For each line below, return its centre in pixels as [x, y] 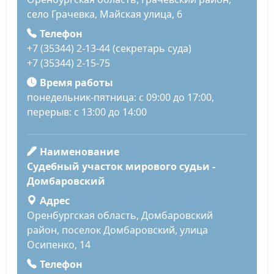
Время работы [76, 83]
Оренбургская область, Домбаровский [120, 216]
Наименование [79, 152]
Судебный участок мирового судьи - [121, 167]
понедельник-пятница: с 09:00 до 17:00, [120, 98]
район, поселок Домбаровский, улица [117, 230]
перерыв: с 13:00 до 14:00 [87, 112]
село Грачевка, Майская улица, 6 [105, 14]
